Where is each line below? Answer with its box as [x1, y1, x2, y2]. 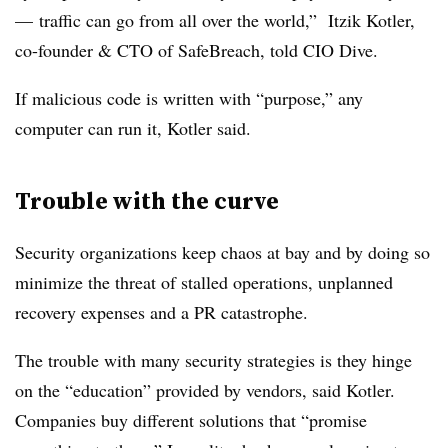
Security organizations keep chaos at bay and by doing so [15, 240, 430, 264]
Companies [15, 408, 101, 432]
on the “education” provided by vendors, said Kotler [15, 378, 390, 402]
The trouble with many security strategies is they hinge [15, 348, 412, 372]
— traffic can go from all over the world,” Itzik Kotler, [15, 8, 415, 32]
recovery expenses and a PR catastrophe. [15, 300, 314, 324]
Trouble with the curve [15, 184, 279, 217]
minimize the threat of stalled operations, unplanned [15, 270, 393, 294]
